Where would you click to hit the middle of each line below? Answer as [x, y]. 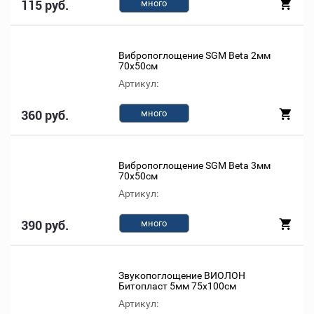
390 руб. [45, 225]
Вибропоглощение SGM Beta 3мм [195, 165]
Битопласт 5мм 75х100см [178, 286]
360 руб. [45, 115]
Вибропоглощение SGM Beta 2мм [195, 55]
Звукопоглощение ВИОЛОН [182, 275]
